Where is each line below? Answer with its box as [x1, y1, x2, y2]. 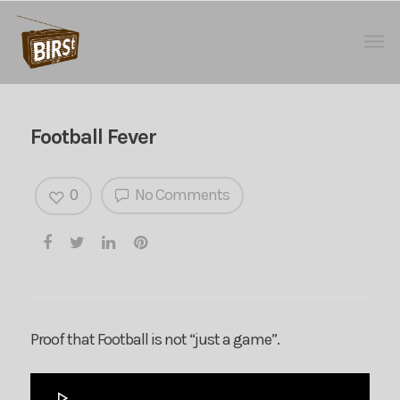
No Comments [131, 185, 229, 204]
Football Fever [29, 124, 156, 149]
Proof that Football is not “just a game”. [29, 329, 279, 349]
